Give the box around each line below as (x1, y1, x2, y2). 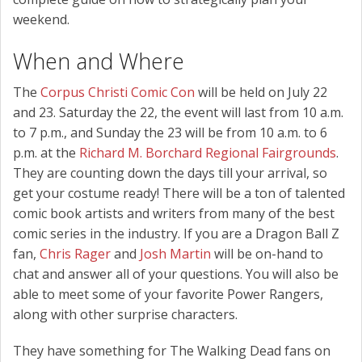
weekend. (13, 11, 69, 29)
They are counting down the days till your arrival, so (13, 164, 327, 183)
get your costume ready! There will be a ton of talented (13, 184, 345, 203)
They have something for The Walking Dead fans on (13, 342, 330, 360)
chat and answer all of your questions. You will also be (13, 265, 339, 284)
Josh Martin (140, 245, 211, 263)
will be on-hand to (211, 245, 323, 263)
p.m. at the (13, 144, 79, 162)
